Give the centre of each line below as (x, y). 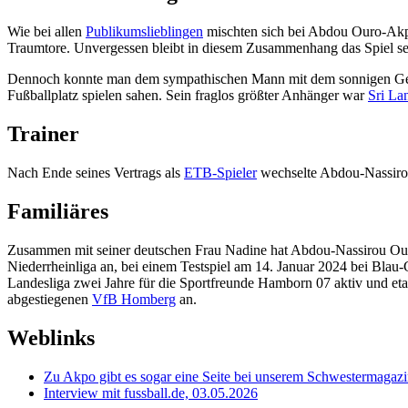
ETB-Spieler (220, 173)
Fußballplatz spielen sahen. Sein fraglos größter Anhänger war (188, 96)
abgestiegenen (50, 299)
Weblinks (51, 337)
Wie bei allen (46, 32)
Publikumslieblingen (144, 32)
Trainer (43, 134)
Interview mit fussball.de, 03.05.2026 (151, 393)
